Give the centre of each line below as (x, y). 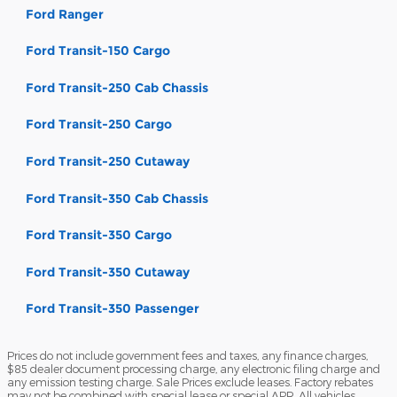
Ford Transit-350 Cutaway (108, 272)
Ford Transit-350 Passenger (113, 309)
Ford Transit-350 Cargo (99, 235)
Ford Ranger (65, 14)
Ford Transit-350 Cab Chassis (117, 198)
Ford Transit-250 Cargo (99, 125)
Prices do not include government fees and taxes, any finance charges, (187, 355)
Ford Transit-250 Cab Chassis (117, 87)
